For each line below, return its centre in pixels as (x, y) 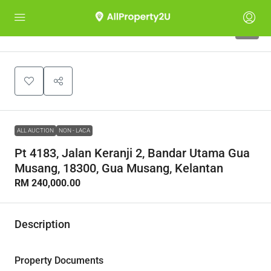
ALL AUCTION (35, 130)
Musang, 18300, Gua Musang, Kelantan (119, 168)
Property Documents (59, 260)
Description (42, 224)
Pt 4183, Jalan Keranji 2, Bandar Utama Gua (132, 153)
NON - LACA (74, 130)
